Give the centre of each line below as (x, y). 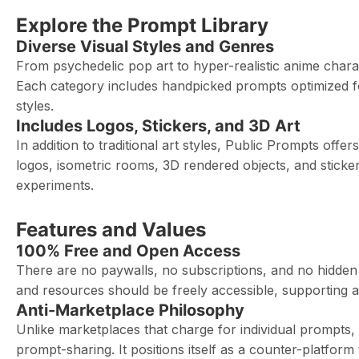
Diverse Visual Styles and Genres (145, 46)
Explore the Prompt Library (142, 25)
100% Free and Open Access (128, 251)
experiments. (55, 185)
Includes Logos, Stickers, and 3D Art (158, 126)
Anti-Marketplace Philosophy (130, 310)
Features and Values (111, 230)
